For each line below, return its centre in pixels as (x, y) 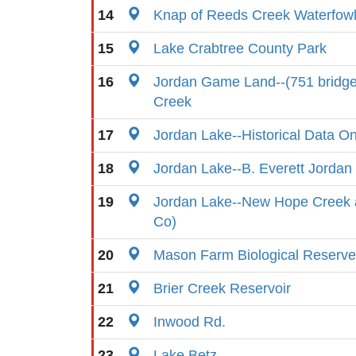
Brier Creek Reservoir (222, 288)
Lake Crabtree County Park (240, 48)
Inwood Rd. (190, 322)
